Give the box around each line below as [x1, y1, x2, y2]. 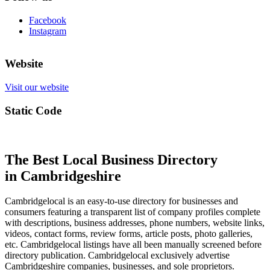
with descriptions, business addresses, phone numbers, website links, [5, 218, 265, 228]
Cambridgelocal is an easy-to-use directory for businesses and [5, 196, 238, 207]
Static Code [5, 104, 61, 117]
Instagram [29, 25, 66, 36]
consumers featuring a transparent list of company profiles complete [5, 207, 260, 218]
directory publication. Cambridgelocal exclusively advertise [5, 250, 230, 261]
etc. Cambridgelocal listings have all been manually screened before [5, 239, 262, 250]
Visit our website [5, 82, 69, 93]
